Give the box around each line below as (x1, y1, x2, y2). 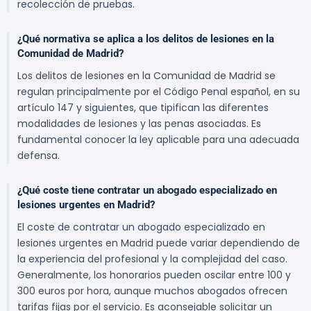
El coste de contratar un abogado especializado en (17, 220, 265, 235)
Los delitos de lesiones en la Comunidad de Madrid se (17, 69, 276, 83)
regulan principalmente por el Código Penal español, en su (17, 85, 300, 99)
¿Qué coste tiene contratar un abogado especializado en (17, 184, 277, 197)
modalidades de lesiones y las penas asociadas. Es (17, 117, 261, 131)
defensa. (17, 149, 60, 163)
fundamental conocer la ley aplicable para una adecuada (17, 133, 299, 147)
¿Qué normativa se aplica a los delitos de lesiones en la (17, 33, 274, 46)
